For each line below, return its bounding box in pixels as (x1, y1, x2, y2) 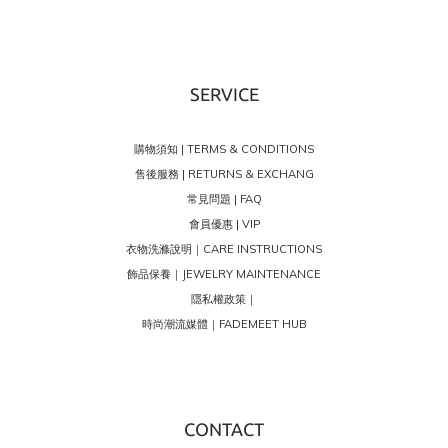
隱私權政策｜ (191, 291, 257, 306)
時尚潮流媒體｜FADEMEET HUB (141, 316, 307, 331)
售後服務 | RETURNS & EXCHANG (134, 166, 314, 181)
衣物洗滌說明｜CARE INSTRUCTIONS (126, 241, 322, 256)
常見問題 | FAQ (186, 191, 262, 206)
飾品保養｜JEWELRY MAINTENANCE (127, 266, 321, 281)
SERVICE (189, 83, 259, 104)
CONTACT (184, 418, 264, 439)
